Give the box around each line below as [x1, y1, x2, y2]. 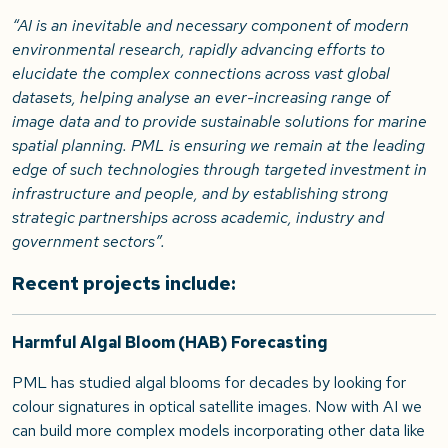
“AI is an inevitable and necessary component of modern [12, 15, 409, 37]
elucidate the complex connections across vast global [12, 63, 390, 85]
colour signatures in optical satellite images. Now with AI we [12, 396, 422, 418]
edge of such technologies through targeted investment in [12, 159, 427, 181]
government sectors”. [12, 231, 165, 253]
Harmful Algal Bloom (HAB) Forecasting [12, 332, 328, 354]
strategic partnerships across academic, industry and [12, 207, 384, 229]
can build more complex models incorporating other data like [12, 420, 425, 442]
